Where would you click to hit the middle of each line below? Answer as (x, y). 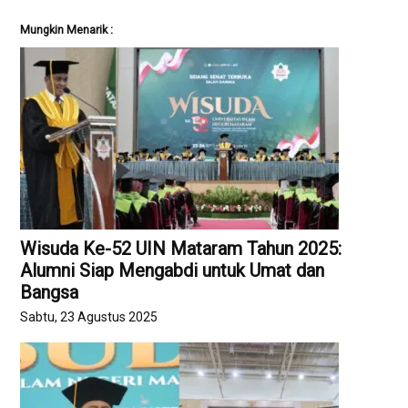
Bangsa (50, 293)
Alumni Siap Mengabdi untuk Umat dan (173, 271)
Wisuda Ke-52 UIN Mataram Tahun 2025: (181, 249)
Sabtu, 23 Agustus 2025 (89, 316)
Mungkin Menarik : (67, 29)
